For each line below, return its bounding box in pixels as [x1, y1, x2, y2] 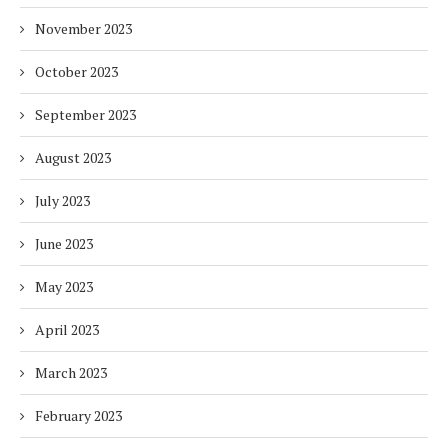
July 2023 [35, 191, 90, 211]
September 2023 [35, 105, 136, 125]
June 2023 [35, 234, 93, 254]
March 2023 [35, 363, 107, 383]
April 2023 [35, 320, 99, 340]
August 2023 [35, 148, 111, 168]
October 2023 [35, 62, 118, 82]
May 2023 [35, 277, 93, 297]
